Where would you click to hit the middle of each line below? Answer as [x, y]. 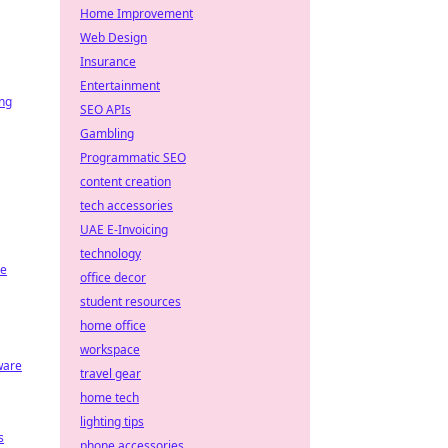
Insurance [108, 61]
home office [113, 325]
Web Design [113, 37]
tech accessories [126, 205]
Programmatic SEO [133, 157]
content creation [125, 181]
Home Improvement [136, 13]
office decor [113, 277]
